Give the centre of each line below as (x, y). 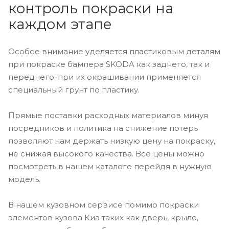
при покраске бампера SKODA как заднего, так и (109, 64)
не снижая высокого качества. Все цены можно (106, 154)
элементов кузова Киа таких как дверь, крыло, (103, 218)
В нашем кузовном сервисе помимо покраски (104, 205)
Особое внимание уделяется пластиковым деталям (114, 52)
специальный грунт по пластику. (74, 90)
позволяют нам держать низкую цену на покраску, (112, 141)
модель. (24, 179)
